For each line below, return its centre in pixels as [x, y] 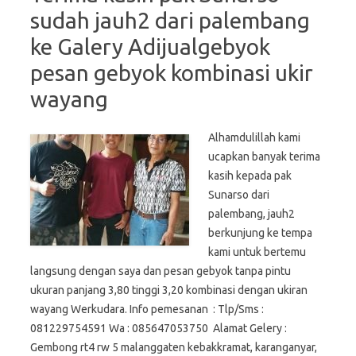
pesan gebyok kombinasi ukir [172, 73]
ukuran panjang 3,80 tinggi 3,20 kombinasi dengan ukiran [169, 290]
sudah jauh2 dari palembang [170, 21]
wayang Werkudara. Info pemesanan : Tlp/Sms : [147, 310]
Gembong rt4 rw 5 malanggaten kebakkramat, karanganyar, [174, 348]
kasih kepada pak [250, 176]
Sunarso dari [239, 195]
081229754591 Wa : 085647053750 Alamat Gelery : [159, 329]
